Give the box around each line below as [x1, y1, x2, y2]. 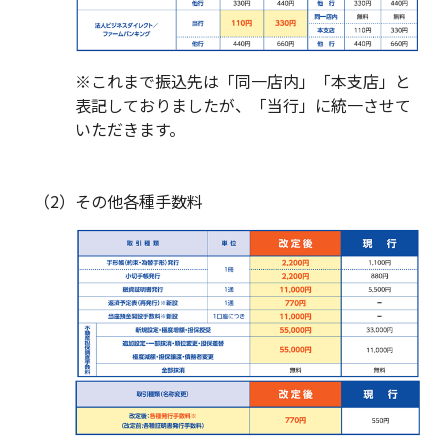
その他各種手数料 [75, 189, 203, 214]
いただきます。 [75, 117, 185, 142]
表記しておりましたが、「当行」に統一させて [75, 93, 411, 118]
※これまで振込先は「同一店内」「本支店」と [75, 69, 411, 94]
